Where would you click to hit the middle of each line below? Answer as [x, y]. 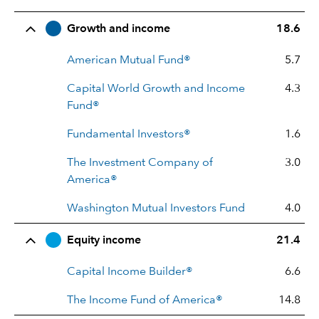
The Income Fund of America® [145, 300]
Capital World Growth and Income [156, 89]
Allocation [128, 27]
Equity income [104, 240]
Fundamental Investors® [129, 134]
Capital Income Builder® [130, 272]
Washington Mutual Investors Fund [156, 208]
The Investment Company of [140, 163]
